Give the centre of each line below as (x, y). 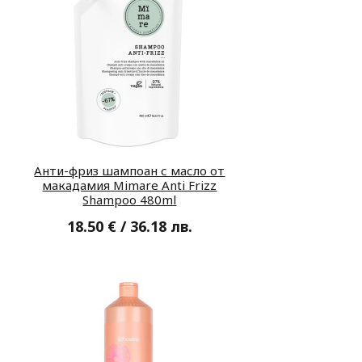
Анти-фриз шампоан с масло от (130, 170)
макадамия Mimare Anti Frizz (130, 185)
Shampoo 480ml (130, 199)
